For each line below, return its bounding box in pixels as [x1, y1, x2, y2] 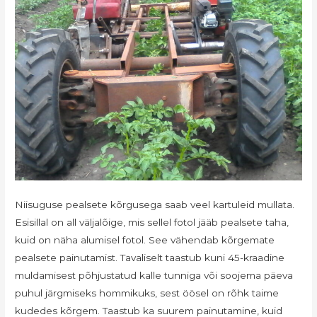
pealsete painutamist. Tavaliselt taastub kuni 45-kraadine [15, 251, 285, 263]
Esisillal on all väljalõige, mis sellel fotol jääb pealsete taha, [15, 216, 289, 228]
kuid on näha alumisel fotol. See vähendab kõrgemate [15, 234, 275, 246]
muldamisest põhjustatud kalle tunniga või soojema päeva [15, 269, 294, 281]
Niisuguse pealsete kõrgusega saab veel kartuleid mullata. [15, 198, 295, 210]
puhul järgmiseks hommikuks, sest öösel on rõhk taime [15, 287, 279, 299]
